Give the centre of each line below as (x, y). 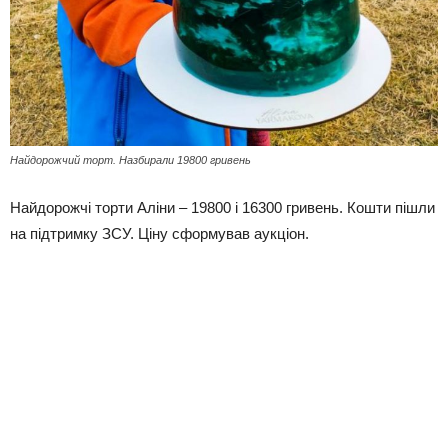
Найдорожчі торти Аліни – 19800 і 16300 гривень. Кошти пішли (222, 207)
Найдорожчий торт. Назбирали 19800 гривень (130, 159)
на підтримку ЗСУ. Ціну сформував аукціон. (159, 233)
